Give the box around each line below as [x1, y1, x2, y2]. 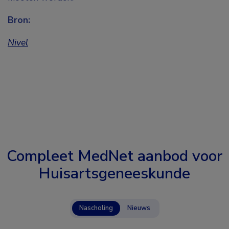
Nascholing [79, 203, 113, 213]
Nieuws [127, 203, 150, 213]
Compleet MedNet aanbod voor [7, 146, 222, 167]
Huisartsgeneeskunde [39, 163, 190, 185]
